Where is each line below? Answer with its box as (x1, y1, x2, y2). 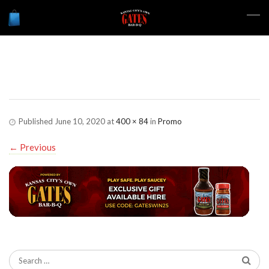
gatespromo (9, 68, 131, 87)
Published (19, 116, 55, 126)
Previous (18, 142, 56, 153)
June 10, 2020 (55, 116, 105, 126)
